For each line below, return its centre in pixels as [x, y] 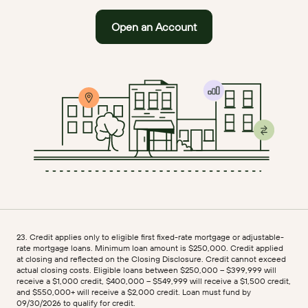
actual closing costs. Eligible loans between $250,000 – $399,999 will [146, 270]
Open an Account [154, 27]
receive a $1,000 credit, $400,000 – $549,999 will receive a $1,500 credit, [154, 281]
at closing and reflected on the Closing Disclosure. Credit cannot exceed [151, 259]
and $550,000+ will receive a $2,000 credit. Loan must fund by [134, 292]
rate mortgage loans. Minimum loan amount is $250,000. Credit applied [150, 248]
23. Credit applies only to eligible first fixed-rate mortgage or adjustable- [150, 237]
